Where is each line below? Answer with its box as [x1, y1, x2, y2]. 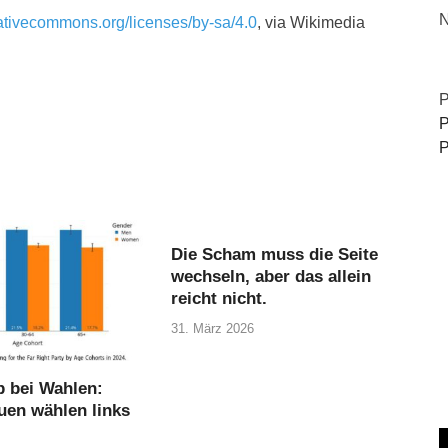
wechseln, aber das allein [171, 267, 372, 287]
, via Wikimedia [257, 14, 365, 32]
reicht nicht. [171, 289, 268, 309]
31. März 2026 [171, 320, 255, 336]
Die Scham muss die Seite [171, 245, 379, 265]
